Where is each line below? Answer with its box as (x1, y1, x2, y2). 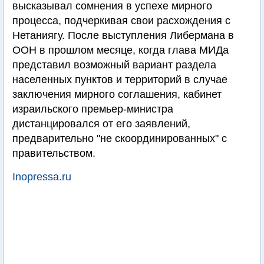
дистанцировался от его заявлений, (12, 118, 190, 130)
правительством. (12, 147, 95, 159)
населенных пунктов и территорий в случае (12, 74, 227, 85)
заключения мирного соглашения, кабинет (12, 88, 222, 100)
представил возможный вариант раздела (12, 59, 216, 71)
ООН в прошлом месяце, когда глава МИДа (12, 44, 229, 56)
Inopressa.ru (12, 171, 71, 183)
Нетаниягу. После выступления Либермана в (12, 29, 234, 41)
